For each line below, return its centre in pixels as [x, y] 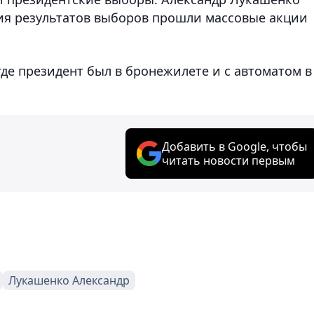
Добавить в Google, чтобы [234, 146]
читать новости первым [228, 160]
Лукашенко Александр [69, 280]
